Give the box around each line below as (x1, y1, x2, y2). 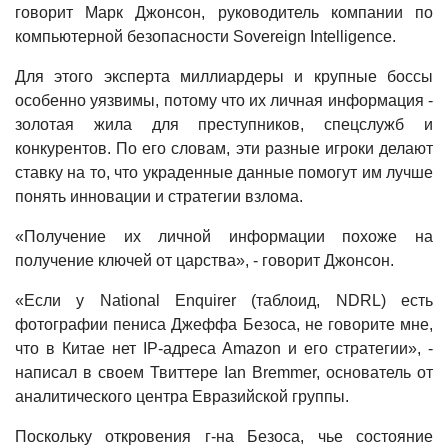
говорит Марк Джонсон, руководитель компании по (15, 4, 433, 21)
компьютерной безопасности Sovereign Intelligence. (15, 28, 396, 45)
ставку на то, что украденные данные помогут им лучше (15, 164, 433, 181)
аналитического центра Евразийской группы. (15, 388, 349, 405)
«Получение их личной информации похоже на (15, 228, 433, 245)
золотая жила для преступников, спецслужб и (15, 116, 433, 133)
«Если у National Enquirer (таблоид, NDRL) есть (15, 292, 433, 309)
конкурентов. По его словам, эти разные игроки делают (15, 140, 433, 157)
